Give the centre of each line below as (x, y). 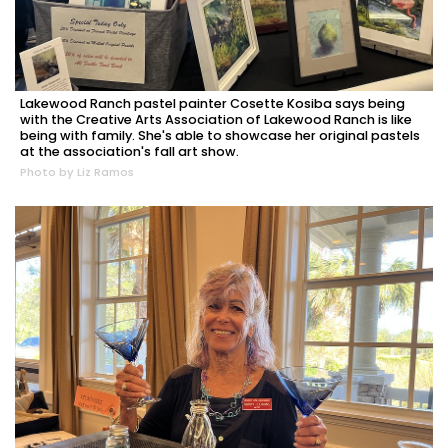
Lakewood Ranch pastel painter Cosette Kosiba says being (212, 103)
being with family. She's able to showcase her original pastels (220, 135)
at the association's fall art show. (129, 151)
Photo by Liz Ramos (77, 171)
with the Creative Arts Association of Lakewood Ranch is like (216, 119)
